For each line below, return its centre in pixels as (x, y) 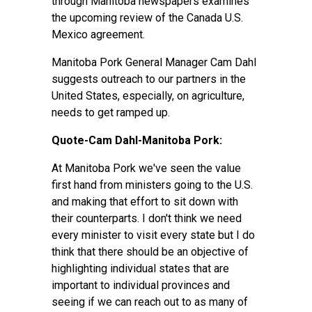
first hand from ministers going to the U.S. (152, 185)
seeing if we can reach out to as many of (150, 302)
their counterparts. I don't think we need (147, 218)
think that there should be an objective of (150, 252)
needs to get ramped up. (111, 112)
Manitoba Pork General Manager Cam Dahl (154, 62)
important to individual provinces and (141, 285)
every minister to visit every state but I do (153, 235)
